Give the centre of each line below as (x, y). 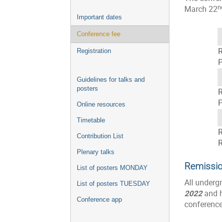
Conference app (99, 200)
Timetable (91, 120)
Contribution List (100, 136)
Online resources (101, 105)
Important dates (99, 17)
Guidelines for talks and (111, 80)
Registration (94, 51)
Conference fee (99, 34)
